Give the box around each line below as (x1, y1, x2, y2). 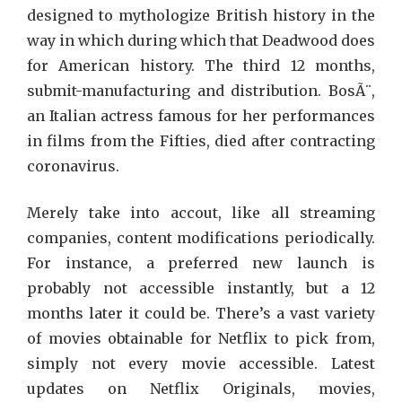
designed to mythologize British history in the (27, 6, 375, 24)
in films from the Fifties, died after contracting (27, 132, 375, 150)
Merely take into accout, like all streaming (27, 204, 375, 222)
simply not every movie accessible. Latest (27, 354, 375, 372)
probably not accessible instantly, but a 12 (27, 279, 375, 297)
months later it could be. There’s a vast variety (27, 304, 375, 322)
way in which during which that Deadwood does (27, 31, 375, 49)
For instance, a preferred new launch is (27, 254, 375, 272)
